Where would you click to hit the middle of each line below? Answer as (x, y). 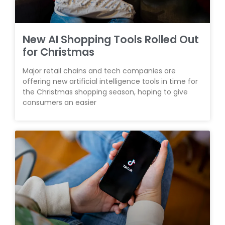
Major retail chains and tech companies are (99, 71)
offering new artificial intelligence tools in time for (110, 81)
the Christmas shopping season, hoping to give (105, 92)
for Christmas (59, 52)
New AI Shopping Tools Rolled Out (111, 39)
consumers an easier (60, 102)
